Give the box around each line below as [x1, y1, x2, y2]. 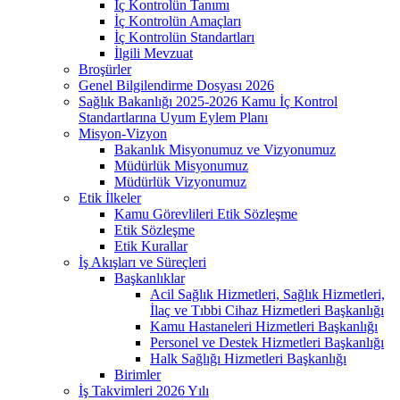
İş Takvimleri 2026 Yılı [79, 382, 209, 398]
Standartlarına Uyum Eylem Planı [79, 109, 268, 125]
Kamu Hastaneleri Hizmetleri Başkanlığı [150, 318, 378, 334]
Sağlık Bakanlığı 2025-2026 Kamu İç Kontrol [79, 93, 337, 109]
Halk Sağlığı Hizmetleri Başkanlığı [150, 350, 346, 366]
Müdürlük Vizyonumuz [114, 173, 246, 189]
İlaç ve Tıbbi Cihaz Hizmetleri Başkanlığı [150, 302, 384, 318]
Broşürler [79, 61, 131, 77]
